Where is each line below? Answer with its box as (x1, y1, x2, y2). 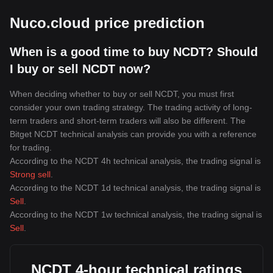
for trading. (10, 143, 52, 152)
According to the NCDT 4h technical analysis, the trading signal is (10, 156, 261, 166)
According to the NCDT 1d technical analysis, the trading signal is (10, 183, 261, 193)
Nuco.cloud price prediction (10, 15, 205, 31)
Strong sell (10, 169, 51, 179)
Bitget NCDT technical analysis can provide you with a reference (10, 129, 257, 139)
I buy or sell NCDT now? (10, 62, 151, 76)
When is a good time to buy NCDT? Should (10, 45, 258, 58)
